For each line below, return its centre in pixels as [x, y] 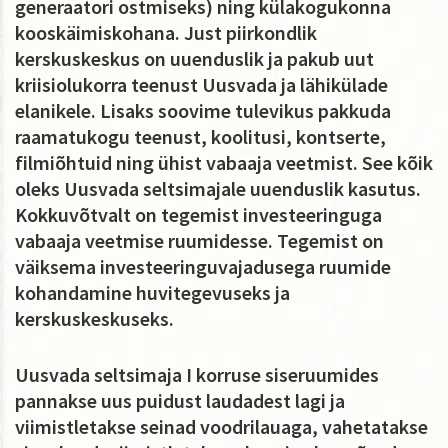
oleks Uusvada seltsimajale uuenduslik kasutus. [218, 188]
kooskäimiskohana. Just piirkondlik [166, 32]
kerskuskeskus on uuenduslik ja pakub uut [194, 58]
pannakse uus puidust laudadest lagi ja [180, 400]
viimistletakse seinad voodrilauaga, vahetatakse [221, 426]
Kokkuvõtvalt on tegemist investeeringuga [198, 214]
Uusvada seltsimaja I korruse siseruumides [197, 374]
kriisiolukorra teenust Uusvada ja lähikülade [201, 84]
